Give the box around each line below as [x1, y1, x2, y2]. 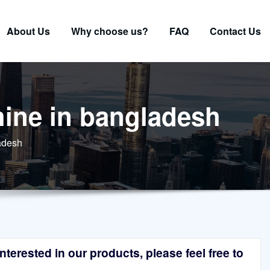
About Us [7, 24, 50, 38]
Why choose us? [71, 24, 148, 38]
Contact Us [210, 24, 261, 38]
